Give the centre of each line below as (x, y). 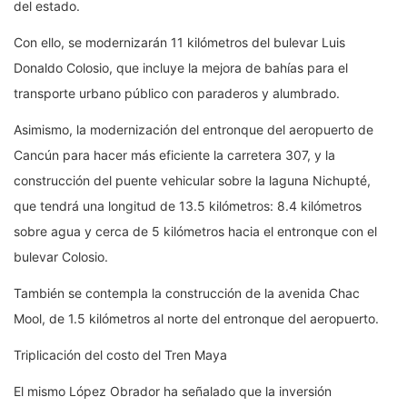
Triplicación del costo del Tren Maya (120, 355)
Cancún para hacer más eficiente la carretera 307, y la (174, 155)
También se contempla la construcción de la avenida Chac (187, 293)
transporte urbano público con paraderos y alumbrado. (177, 94)
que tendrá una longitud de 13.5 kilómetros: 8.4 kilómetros (188, 206)
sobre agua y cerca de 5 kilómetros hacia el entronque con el (195, 232)
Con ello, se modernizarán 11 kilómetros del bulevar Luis (179, 43)
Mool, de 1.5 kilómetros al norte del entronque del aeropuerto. (196, 319)
